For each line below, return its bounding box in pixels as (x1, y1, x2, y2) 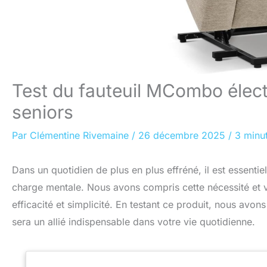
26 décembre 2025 (138, 129, 228, 141)
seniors (12, 101, 73, 123)
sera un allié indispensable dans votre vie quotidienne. (12, 216, 255, 228)
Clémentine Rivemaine (30, 129, 132, 141)
